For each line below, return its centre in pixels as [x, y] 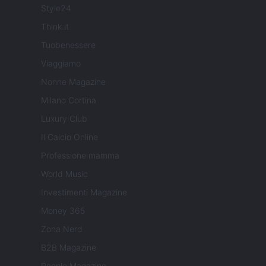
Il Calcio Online [69, 137]
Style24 [56, 8]
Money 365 [63, 211]
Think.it [55, 27]
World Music [64, 174]
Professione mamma [80, 156]
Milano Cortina [69, 100]
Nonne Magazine [73, 82]
